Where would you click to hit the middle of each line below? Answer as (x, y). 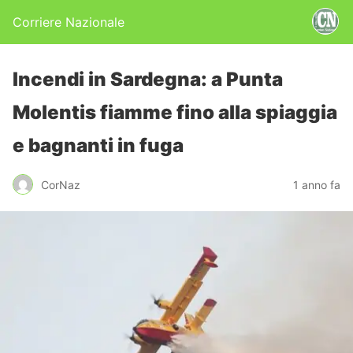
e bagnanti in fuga (98, 145)
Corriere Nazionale (69, 22)
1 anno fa (317, 184)
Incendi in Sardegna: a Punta (148, 79)
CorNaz (61, 184)
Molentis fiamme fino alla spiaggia (175, 112)
